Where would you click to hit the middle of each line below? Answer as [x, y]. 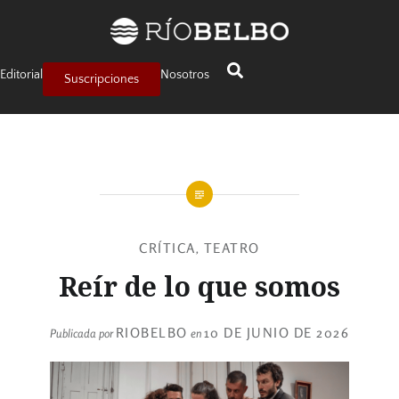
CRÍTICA [167, 248]
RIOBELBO [151, 332]
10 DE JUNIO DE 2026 [277, 332]
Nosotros [185, 75]
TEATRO [232, 248]
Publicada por [82, 333]
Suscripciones [102, 79]
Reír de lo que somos [199, 286]
